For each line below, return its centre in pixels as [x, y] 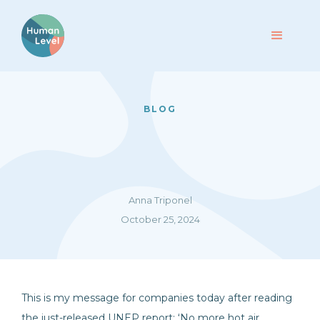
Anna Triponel [160, 200]
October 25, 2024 [160, 219]
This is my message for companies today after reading [157, 298]
